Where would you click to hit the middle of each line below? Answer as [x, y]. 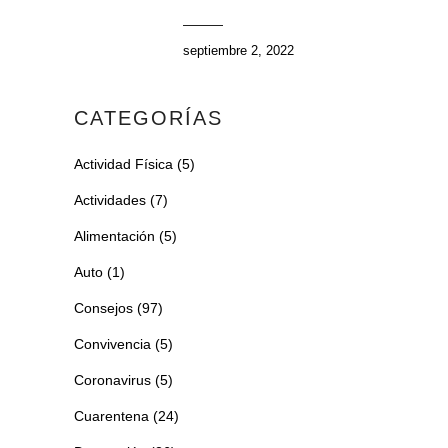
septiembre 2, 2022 [238, 50]
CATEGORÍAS [148, 117]
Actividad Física [123, 163]
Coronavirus [112, 379]
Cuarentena [111, 415]
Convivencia [112, 343]
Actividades [110, 199]
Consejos [103, 307]
